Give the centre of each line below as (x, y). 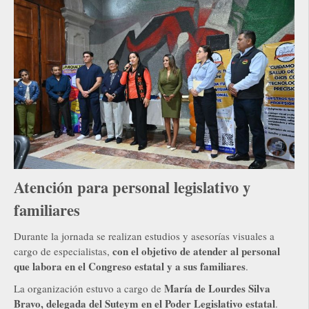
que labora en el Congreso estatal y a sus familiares (130, 267)
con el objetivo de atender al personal (196, 251)
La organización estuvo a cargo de (88, 289)
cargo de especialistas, (63, 251)
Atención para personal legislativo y (132, 188)
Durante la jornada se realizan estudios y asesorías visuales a (144, 236)
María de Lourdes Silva (216, 289)
